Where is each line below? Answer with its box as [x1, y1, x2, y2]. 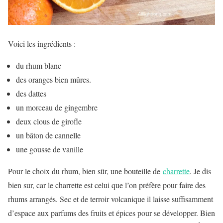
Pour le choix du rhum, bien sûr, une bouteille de [8, 166, 163, 177]
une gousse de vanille [16, 144, 83, 155]
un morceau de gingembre [16, 102, 98, 113]
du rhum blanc [16, 60, 61, 71]
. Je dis [190, 166, 211, 177]
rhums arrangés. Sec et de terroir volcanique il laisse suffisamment [8, 194, 213, 205]
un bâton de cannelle [16, 130, 81, 141]
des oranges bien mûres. [16, 74, 91, 85]
